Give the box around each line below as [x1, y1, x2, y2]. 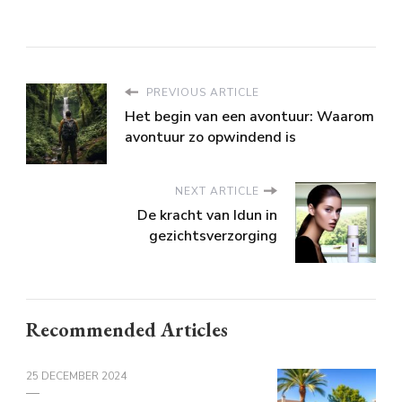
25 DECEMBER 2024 [26, 368, 127, 383]
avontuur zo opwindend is [125, 127, 296, 147]
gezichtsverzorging [149, 225, 277, 246]
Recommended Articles [26, 316, 228, 343]
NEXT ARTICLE [175, 183, 259, 198]
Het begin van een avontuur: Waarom [125, 106, 374, 127]
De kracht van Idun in [137, 205, 277, 225]
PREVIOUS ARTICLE [143, 84, 259, 100]
